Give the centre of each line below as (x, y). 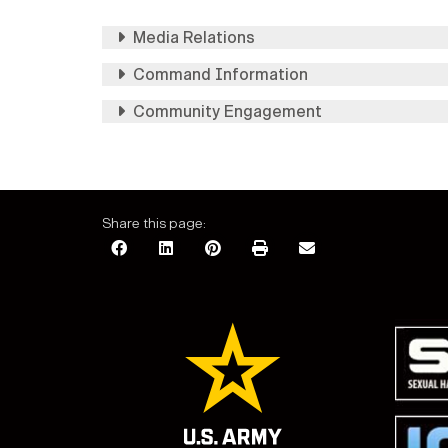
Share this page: (154, 224)
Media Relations (194, 38)
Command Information (220, 75)
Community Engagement (227, 112)
